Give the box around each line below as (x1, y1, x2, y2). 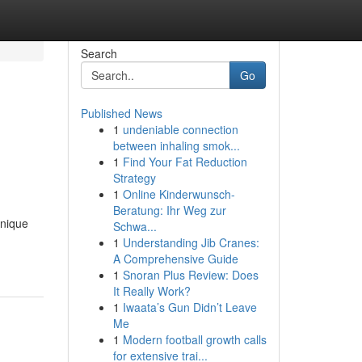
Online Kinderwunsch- (122, 186, 235, 202)
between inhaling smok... (112, 137, 240, 154)
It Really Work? (112, 283, 191, 299)
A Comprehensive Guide (112, 250, 238, 267)
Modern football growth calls (122, 331, 267, 347)
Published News (80, 105, 162, 121)
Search (80, 45, 117, 61)
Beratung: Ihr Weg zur (112, 202, 226, 218)
